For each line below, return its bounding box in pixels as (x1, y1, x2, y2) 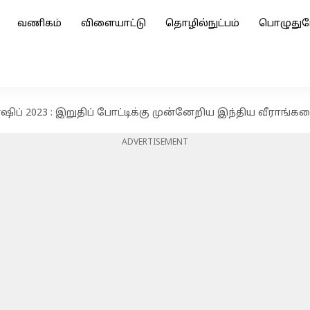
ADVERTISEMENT (122, 138, 188, 147)
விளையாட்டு (81, 18, 146, 30)
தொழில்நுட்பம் (165, 18, 239, 30)
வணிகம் (17, 18, 62, 30)
